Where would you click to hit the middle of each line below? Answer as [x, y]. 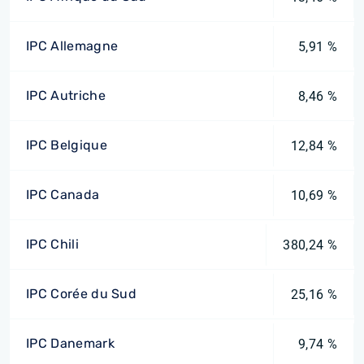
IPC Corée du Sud [82, 294]
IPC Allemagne [72, 46]
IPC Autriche [66, 95]
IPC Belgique [67, 145]
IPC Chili [52, 244]
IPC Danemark [70, 343]
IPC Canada [63, 195]
